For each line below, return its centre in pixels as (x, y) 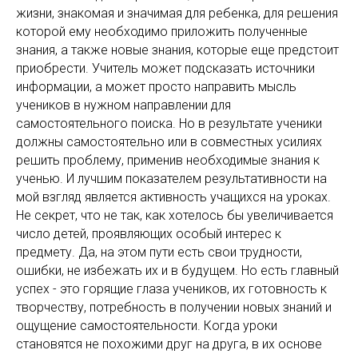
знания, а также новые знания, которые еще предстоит (177, 50)
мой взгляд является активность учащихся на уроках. (173, 197)
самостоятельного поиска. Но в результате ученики (169, 123)
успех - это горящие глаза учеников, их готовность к (171, 289)
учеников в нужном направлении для (123, 105)
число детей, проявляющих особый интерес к (149, 234)
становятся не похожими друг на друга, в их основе (169, 344)
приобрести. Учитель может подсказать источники (165, 68)
